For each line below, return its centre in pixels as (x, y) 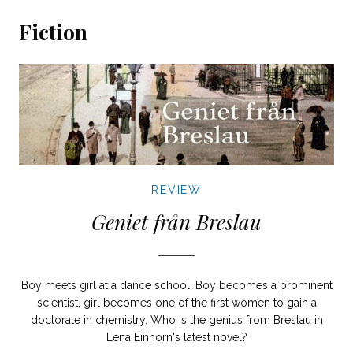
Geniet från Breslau (176, 221)
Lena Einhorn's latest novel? (176, 337)
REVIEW (176, 190)
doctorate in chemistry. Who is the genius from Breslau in (176, 320)
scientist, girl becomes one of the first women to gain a (176, 302)
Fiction (53, 32)
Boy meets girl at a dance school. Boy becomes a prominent (176, 285)
